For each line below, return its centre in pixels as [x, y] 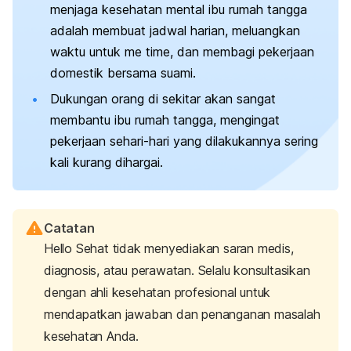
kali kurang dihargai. [107, 163]
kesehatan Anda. [92, 337]
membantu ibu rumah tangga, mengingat [165, 120]
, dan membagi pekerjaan [242, 51]
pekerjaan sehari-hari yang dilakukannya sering [184, 141]
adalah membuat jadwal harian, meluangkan [175, 30]
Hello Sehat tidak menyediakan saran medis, [169, 249]
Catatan [69, 228]
